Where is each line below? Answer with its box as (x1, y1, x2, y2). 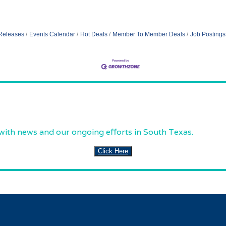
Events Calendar (29, 30, 75, 38)
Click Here (98, 147, 128, 155)
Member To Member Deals (112, 30, 185, 38)
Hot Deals (80, 30, 107, 38)
